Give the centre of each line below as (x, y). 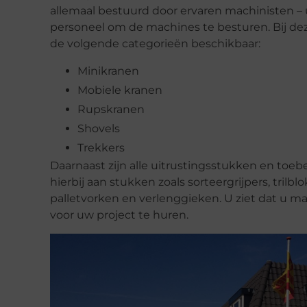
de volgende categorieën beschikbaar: (155, 43)
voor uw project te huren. (119, 215)
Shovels (99, 129)
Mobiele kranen (120, 90)
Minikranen (108, 71)
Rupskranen (111, 110)
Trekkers (101, 148)
